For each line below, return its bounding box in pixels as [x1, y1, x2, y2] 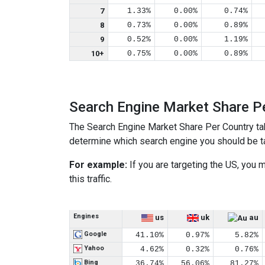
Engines [73, 212, 99, 220]
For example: [69, 159, 127, 170]
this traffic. [69, 173, 112, 185]
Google [82, 230, 107, 238]
